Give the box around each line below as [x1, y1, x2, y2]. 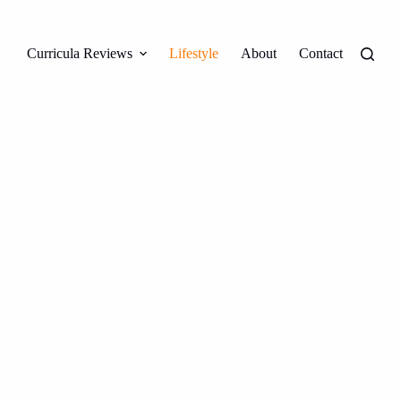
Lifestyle [169, 46, 218, 61]
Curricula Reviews [26, 46, 132, 61]
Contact [299, 46, 343, 61]
